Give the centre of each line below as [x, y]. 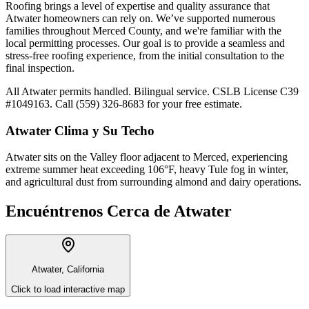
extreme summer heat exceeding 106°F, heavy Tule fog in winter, [147, 170]
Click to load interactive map [68, 289]
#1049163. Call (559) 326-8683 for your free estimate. [124, 103]
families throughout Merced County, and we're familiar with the [143, 30]
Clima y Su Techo [104, 130]
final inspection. [40, 68]
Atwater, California [68, 270]
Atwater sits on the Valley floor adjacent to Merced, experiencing [147, 157]
